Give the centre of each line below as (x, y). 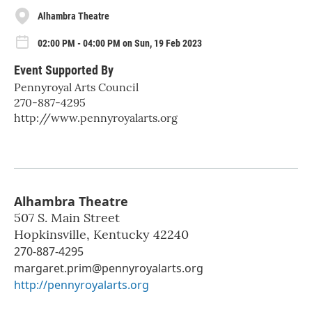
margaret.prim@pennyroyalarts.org (109, 268)
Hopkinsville (50, 234)
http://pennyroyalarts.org (81, 284)
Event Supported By (64, 70)
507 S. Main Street (67, 217)
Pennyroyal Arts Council (76, 87)
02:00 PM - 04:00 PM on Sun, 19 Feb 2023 (120, 43)
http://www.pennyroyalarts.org (96, 117)
